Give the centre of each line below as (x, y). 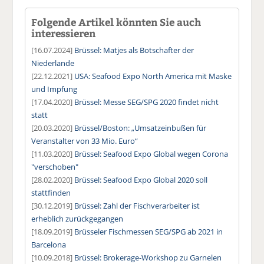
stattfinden (51, 192)
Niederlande (53, 63)
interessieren (64, 33)
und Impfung (55, 89)
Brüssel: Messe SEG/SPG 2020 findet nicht (147, 102)
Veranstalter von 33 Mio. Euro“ (85, 141)
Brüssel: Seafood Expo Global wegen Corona (151, 154)
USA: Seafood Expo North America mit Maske (153, 76)
